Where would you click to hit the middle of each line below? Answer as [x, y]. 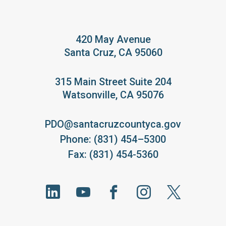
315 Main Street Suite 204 [113, 81]
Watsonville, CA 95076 [113, 95]
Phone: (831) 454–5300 [113, 139]
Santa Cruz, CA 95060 [113, 52]
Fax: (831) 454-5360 [113, 154]
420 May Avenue [113, 39]
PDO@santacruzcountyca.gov [113, 124]
